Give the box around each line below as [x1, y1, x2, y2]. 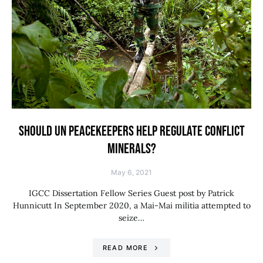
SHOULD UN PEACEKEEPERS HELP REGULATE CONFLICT [18, 123, 245, 140]
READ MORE [102, 244, 148, 252]
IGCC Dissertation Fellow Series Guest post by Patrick [29, 188, 234, 198]
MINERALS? [107, 140, 156, 157]
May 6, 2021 [111, 168, 152, 177]
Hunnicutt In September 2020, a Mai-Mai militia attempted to [12, 200, 251, 211]
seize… [119, 213, 144, 223]
